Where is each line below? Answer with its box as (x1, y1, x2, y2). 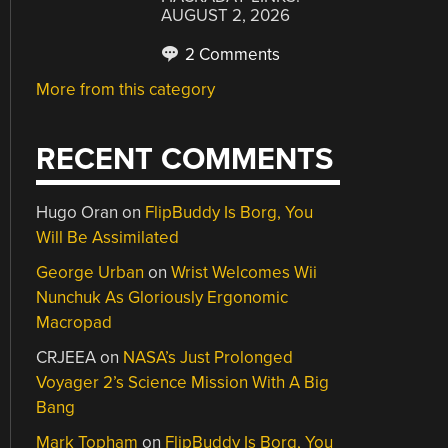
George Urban (36, 261, 145, 283)
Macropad (36, 311, 113, 333)
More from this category (36, 79, 216, 100)
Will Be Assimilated (36, 226, 180, 248)
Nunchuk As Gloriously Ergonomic (36, 286, 289, 308)
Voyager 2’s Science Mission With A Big (36, 371, 330, 393)
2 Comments (181, 44, 281, 65)
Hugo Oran (36, 201, 119, 223)
